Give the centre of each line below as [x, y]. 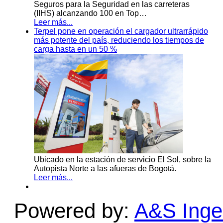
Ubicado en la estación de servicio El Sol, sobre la [122, 160]
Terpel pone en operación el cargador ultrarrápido [121, 31]
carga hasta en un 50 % [75, 49]
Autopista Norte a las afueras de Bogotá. [105, 169]
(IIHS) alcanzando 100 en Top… [90, 13]
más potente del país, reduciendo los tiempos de [119, 40]
